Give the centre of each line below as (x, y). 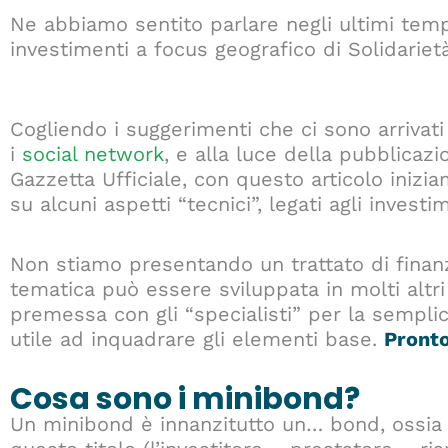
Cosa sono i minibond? (185, 399)
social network (93, 154)
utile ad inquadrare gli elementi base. (197, 339)
